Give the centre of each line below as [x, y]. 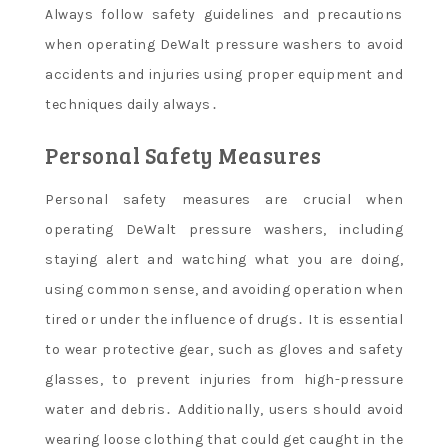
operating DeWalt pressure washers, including [224, 229]
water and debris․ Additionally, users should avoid [224, 409]
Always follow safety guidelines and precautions [224, 14]
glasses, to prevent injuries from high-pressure [224, 379]
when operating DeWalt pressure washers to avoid [224, 44]
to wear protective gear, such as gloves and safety [224, 349]
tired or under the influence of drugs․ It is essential [224, 319]
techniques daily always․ [131, 104]
